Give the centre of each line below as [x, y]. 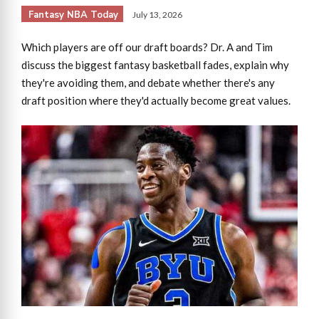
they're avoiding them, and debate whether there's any [148, 82]
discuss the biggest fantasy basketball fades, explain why [155, 64]
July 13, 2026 [157, 14]
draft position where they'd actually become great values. [156, 100]
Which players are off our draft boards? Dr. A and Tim [147, 47]
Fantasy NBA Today [73, 15]
